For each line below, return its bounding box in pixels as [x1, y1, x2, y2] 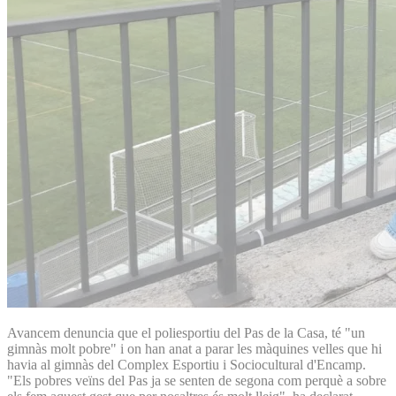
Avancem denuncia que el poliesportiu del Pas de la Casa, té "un [7, 324, 365, 340]
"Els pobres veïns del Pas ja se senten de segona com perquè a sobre [7, 372, 386, 388]
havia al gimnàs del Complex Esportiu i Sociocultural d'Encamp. [7, 356, 366, 372]
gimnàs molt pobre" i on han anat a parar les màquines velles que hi [7, 340, 382, 356]
